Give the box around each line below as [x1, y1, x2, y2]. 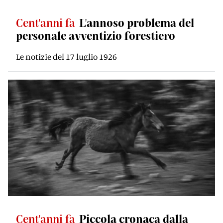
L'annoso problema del [79, 16, 194, 29]
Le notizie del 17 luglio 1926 [16, 51, 117, 62]
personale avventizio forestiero [16, 29, 175, 42]
